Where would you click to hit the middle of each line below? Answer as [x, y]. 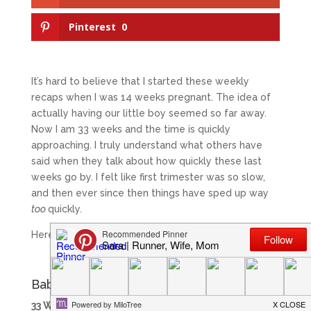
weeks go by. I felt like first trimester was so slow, [148, 177]
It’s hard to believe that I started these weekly [140, 82]
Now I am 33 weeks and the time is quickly [131, 129]
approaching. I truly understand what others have [146, 145]
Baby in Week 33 [80, 285]
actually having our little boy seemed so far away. [149, 114]
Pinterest [92, 27]
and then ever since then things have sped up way [150, 193]
